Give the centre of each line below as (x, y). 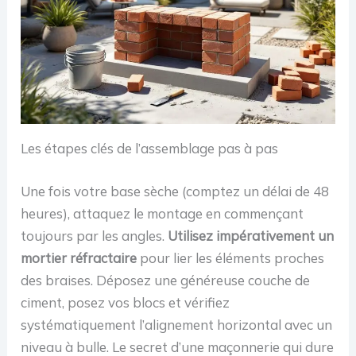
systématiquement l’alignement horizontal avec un (177, 324)
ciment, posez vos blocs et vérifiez (126, 302)
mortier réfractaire (79, 257)
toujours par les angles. (95, 235)
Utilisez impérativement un (251, 235)
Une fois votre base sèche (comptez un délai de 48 (175, 191)
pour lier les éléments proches (231, 257)
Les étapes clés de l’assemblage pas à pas (150, 149)
